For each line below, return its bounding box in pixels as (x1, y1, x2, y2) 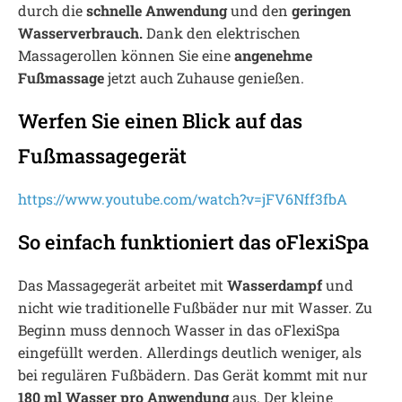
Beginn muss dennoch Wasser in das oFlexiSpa (18, 320, 340, 339)
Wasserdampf (227, 275, 322, 294)
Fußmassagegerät (18, 143, 187, 169)
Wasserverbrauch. (18, 23, 143, 42)
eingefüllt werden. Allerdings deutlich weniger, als (18, 343, 362, 362)
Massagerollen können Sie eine (18, 46, 234, 65)
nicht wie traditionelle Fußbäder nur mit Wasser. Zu (18, 298, 372, 317)
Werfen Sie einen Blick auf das (18, 108, 302, 134)
